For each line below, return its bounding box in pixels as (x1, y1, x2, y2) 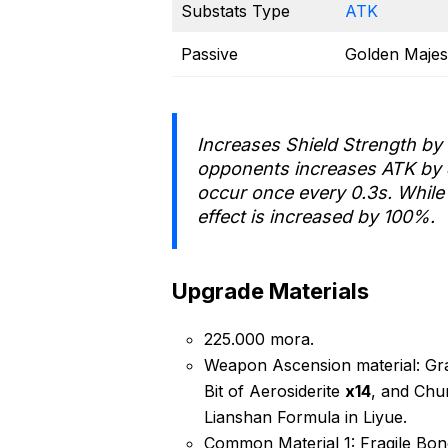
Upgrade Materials (172, 278, 369, 304)
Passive (181, 44, 238, 64)
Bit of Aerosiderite (204, 381, 345, 401)
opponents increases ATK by (197, 158, 446, 179)
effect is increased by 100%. (197, 206, 435, 227)
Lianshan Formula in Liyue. (204, 407, 407, 427)
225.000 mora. (204, 329, 314, 349)
